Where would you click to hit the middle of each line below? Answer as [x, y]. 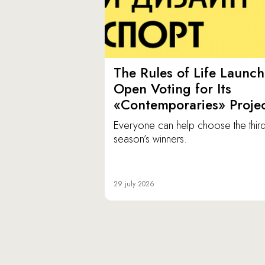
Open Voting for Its [172, 89]
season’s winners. [150, 139]
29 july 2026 [134, 184]
